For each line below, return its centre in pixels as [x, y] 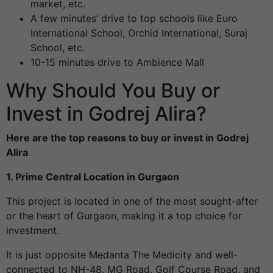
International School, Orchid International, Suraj [139, 33]
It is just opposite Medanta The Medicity [99, 255]
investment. [33, 231]
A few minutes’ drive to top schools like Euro [134, 19]
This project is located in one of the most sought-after [132, 201]
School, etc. [58, 48]
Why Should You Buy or [113, 91]
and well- [215, 255]
